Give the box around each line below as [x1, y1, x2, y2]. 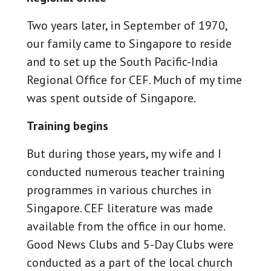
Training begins [27, 118, 109, 134]
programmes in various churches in [27, 182, 212, 198]
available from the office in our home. [27, 218, 225, 234]
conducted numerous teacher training [27, 164, 226, 180]
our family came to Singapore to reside [27, 36, 232, 51]
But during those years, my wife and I [27, 146, 222, 162]
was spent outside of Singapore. [27, 90, 197, 106]
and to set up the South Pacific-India [27, 54, 218, 70]
